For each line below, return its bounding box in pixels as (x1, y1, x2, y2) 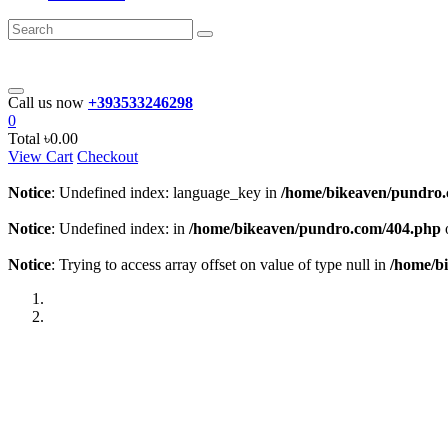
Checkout (77, 148, 138, 165)
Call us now (8, 94, 84, 111)
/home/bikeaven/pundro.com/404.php (189, 220, 441, 237)
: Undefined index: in (51, 220, 189, 237)
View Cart (8, 148, 73, 165)
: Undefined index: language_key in (51, 184, 281, 201)
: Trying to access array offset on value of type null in (51, 256, 390, 273)
